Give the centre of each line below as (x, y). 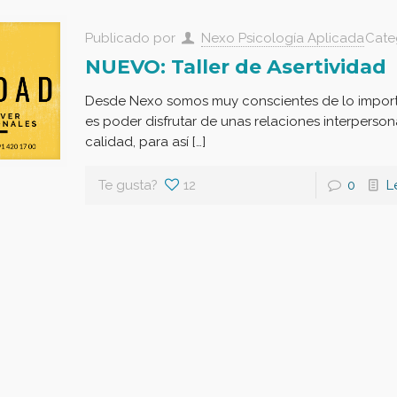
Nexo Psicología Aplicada (282, 38)
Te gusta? (128, 185)
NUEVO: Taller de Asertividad (235, 66)
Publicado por (132, 38)
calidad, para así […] (145, 141)
